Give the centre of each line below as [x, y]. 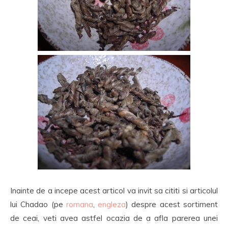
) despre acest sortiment [172, 204]
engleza [112, 204]
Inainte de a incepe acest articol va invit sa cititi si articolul [114, 191]
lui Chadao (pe [38, 204]
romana [79, 204]
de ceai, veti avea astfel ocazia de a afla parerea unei [114, 218]
